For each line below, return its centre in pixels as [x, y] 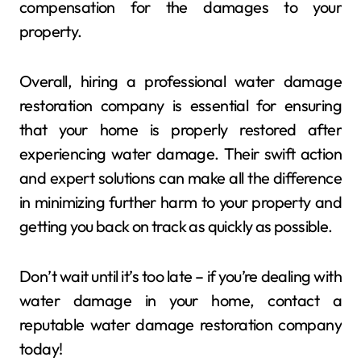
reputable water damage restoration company [180, 324]
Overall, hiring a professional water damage [180, 81]
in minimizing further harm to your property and [180, 201]
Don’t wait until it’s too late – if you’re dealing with [180, 276]
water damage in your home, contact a [180, 300]
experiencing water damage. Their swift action [180, 153]
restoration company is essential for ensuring [180, 105]
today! [41, 348]
